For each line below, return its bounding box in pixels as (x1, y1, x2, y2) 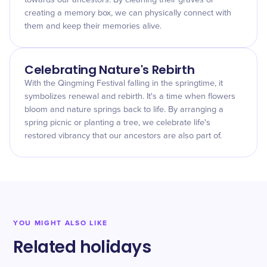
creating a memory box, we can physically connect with (24, 9, 231, 17)
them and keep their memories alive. (24, 22, 162, 30)
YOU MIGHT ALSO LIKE (13, 219, 108, 228)
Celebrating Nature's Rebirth (24, 61, 195, 78)
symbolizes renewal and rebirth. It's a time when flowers (24, 92, 235, 101)
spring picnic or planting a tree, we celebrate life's (24, 119, 210, 127)
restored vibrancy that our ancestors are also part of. (24, 132, 222, 140)
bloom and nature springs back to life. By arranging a (24, 105, 223, 114)
